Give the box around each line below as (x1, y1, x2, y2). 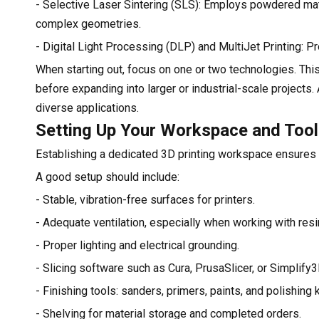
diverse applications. (36, 100, 139, 115)
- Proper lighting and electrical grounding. (36, 238, 239, 252)
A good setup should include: (36, 169, 179, 184)
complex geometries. (36, 16, 141, 31)
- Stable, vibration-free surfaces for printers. (36, 192, 255, 206)
